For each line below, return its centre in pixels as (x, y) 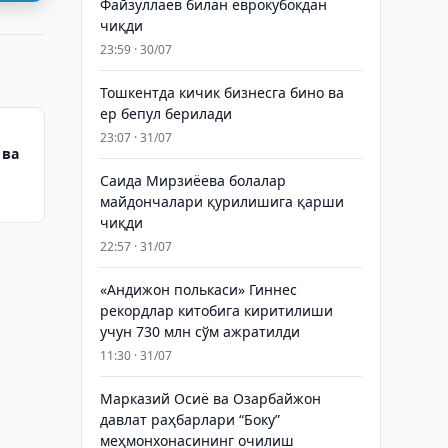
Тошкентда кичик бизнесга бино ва (221, 92)
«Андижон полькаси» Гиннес (198, 289)
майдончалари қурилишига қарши (221, 201)
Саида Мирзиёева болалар (192, 180)
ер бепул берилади (165, 113)
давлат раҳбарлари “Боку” (189, 419)
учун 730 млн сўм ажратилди (199, 331)
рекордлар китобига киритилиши (216, 310)
